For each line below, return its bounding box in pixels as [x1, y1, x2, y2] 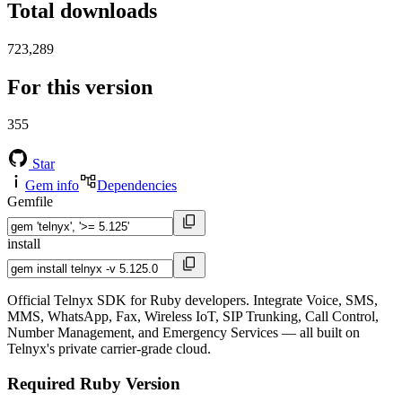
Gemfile [7, 194, 53, 210]
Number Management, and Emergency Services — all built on [7, 325, 360, 341]
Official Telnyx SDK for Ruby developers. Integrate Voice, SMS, [7, 293, 378, 309]
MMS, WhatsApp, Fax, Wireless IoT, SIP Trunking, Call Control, [7, 309, 379, 325]
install [7, 236, 40, 252]
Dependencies [97, 178, 177, 194]
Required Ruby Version [7, 374, 180, 394]
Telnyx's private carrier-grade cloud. [7, 341, 211, 357]
